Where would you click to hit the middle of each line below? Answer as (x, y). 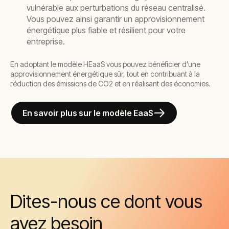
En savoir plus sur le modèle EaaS (88, 113)
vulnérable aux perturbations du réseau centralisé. (116, 8)
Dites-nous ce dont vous (106, 201)
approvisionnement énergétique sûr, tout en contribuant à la (105, 74)
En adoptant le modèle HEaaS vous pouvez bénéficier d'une (105, 64)
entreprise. (46, 41)
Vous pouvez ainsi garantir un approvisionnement (116, 19)
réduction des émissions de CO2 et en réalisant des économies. (110, 84)
